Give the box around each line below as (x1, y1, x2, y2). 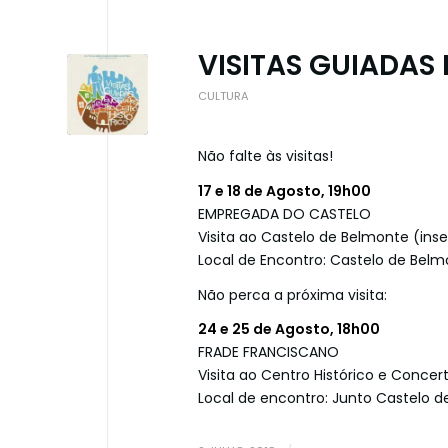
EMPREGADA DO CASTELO (198, 203, 371, 224)
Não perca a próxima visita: (198, 284, 387, 305)
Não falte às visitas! (198, 145, 333, 166)
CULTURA (198, 87, 249, 104)
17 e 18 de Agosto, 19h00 (198, 180, 371, 201)
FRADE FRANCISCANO (198, 342, 339, 363)
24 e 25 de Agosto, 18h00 (198, 319, 380, 340)
